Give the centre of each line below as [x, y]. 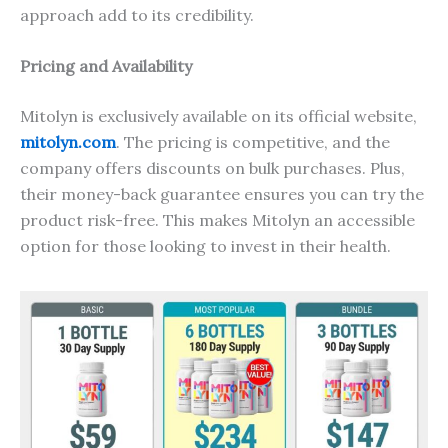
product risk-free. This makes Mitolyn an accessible [217, 220]
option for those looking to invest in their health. [205, 246]
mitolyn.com [68, 142]
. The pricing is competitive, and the [253, 142]
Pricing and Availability [106, 66]
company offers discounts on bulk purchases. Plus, [212, 168]
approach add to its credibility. [137, 14]
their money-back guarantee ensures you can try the [222, 194]
